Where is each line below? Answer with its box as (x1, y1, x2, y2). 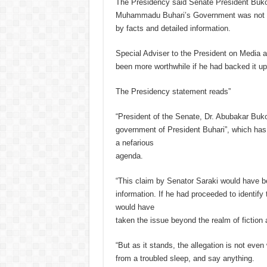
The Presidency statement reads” (115, 87, 231, 97)
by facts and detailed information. (115, 24, 231, 33)
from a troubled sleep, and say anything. (115, 254, 254, 263)
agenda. (115, 151, 143, 161)
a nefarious (115, 138, 154, 148)
